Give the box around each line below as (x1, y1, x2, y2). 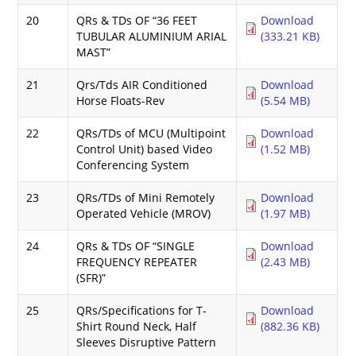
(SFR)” (76, 269, 106, 285)
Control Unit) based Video (76, 141, 213, 157)
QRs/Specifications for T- (76, 302, 207, 318)
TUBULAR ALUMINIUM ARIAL (76, 28, 227, 44)
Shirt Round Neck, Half (76, 318, 197, 334)
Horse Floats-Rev (76, 92, 165, 108)
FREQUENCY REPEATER (76, 253, 198, 269)
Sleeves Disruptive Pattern (76, 334, 217, 350)
